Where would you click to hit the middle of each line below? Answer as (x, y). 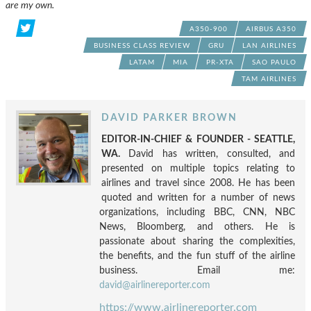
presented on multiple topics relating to (198, 168)
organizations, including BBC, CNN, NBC (197, 212)
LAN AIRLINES (269, 45)
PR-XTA (220, 62)
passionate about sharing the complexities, (197, 241)
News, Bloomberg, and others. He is (197, 226)
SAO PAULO (274, 62)
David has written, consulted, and (208, 153)
